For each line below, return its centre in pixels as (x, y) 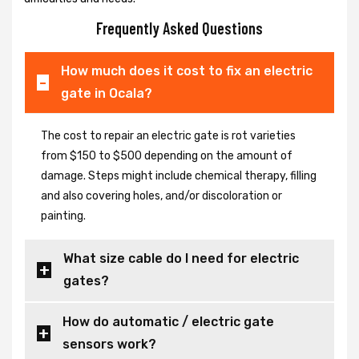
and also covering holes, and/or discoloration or (161, 196)
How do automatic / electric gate (168, 322)
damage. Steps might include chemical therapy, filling (179, 176)
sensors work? (109, 345)
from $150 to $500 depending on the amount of (167, 156)
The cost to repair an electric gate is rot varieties (168, 136)
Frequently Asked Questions (179, 28)
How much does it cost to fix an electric (187, 71)
